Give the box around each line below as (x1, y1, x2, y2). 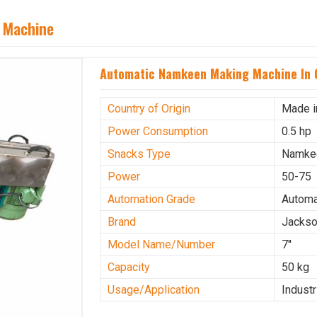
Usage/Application (108, 283, 200, 297)
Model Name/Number (108, 238, 216, 252)
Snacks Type (108, 147, 171, 161)
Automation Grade (108, 192, 196, 207)
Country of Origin (108, 102, 191, 116)
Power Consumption (108, 125, 209, 139)
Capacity (108, 260, 151, 275)
